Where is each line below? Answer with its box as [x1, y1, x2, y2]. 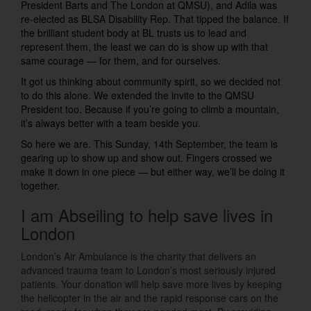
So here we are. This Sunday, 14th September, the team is [21, 136, 278, 151]
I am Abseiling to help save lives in [21, 202, 273, 227]
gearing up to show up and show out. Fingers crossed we [21, 150, 272, 165]
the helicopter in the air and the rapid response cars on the [21, 290, 278, 305]
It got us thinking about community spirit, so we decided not [21, 74, 280, 88]
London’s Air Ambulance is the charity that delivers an [21, 249, 256, 263]
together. [21, 178, 60, 192]
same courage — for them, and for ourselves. [21, 53, 221, 67]
